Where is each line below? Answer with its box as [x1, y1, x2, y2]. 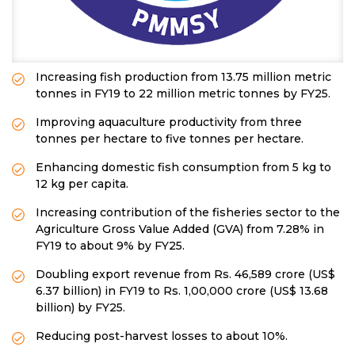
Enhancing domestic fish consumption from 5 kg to [36, 160, 331, 175]
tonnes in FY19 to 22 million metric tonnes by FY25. [36, 86, 330, 101]
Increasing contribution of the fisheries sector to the [36, 205, 340, 220]
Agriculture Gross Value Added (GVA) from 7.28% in [36, 222, 324, 237]
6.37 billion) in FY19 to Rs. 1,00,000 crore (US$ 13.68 [36, 284, 328, 299]
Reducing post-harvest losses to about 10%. [36, 329, 288, 344]
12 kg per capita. [36, 177, 128, 192]
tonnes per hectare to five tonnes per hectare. [36, 132, 303, 147]
